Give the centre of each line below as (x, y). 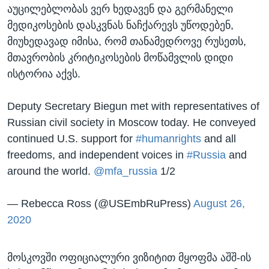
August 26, (219, 203)
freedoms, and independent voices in (97, 155)
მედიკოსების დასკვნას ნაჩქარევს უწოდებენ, (120, 25)
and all (219, 138)
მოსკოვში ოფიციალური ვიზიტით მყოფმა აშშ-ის (129, 257)
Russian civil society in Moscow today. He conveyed (131, 122)
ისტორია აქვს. (44, 74)
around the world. (50, 171)
